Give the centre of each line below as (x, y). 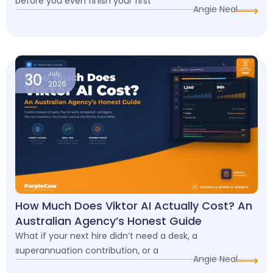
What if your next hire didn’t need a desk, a (106, 236)
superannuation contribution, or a (87, 251)
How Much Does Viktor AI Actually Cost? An (134, 206)
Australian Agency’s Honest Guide (108, 221)
